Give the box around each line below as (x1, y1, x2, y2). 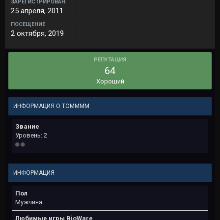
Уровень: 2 (15, 132, 47, 139)
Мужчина (15, 198, 42, 206)
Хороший (96, 78, 124, 85)
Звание (15, 123, 39, 130)
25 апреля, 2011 (11, 6, 63, 15)
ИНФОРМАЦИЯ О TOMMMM (13, 103, 89, 110)
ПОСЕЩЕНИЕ (11, 21, 45, 27)
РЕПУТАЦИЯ (94, 56, 126, 63)
